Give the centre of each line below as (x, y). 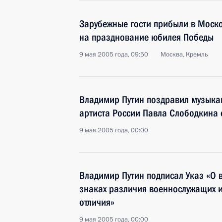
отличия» (97, 202)
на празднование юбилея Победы (146, 37)
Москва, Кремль (184, 55)
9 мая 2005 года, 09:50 (114, 55)
